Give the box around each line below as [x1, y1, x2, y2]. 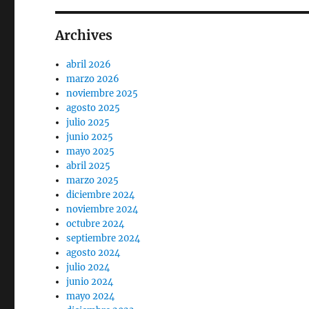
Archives [55, 27, 113, 43]
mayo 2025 [66, 146, 115, 157]
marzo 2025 [66, 175, 119, 186]
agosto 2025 [66, 102, 121, 114]
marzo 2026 [66, 73, 120, 85]
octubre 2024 [66, 218, 125, 230]
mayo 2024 [66, 290, 115, 302]
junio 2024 [66, 276, 114, 288]
